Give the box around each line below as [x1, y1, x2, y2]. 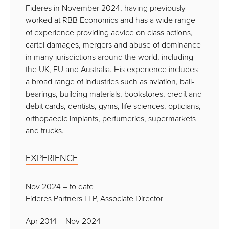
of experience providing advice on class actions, [26, 27, 193, 38]
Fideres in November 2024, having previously [26, 2, 186, 14]
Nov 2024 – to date [26, 180, 94, 192]
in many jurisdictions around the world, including [26, 51, 193, 63]
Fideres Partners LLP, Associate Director [26, 193, 163, 204]
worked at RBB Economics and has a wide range [26, 14, 195, 26]
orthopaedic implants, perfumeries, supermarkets [26, 112, 196, 124]
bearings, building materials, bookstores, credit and [26, 88, 202, 100]
